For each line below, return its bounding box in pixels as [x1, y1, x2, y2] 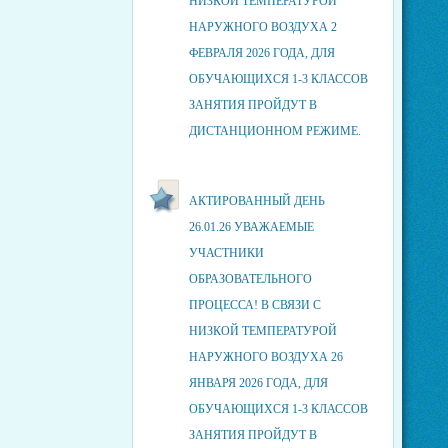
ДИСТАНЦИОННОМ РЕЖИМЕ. [188, 124, 361, 138]
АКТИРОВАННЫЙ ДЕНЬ [188, 194, 325, 208]
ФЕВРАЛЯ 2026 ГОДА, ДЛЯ [188, 46, 335, 60]
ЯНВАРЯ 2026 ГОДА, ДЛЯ [188, 376, 328, 390]
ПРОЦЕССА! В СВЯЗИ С [188, 298, 321, 312]
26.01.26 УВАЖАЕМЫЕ [188, 220, 314, 234]
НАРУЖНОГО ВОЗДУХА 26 [188, 350, 343, 364]
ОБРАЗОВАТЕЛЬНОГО [188, 272, 312, 286]
